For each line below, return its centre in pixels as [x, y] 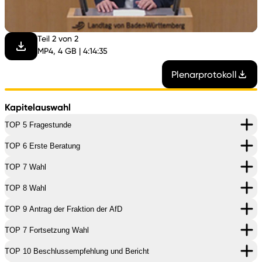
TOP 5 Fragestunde [38, 125]
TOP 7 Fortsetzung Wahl [47, 230]
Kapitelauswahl [38, 107]
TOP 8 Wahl [25, 188]
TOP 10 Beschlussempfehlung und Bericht [77, 251]
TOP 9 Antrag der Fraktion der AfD [63, 209]
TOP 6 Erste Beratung [42, 146]
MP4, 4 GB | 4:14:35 [73, 51]
